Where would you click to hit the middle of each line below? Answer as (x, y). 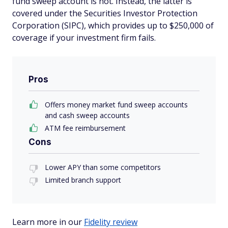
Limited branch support (83, 180)
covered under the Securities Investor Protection (105, 13)
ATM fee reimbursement (85, 128)
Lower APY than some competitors (103, 167)
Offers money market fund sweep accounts (116, 104)
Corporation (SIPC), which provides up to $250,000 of (113, 25)
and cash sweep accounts (87, 115)
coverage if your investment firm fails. (84, 37)
